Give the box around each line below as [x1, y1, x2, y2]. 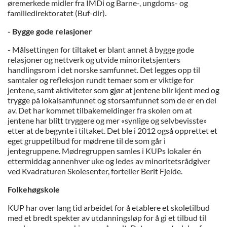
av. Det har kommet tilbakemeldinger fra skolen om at [8, 105, 192, 115]
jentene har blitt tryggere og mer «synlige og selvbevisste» [8, 115, 207, 125]
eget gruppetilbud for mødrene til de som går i [8, 135, 166, 145]
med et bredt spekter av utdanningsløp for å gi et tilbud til [8, 212, 206, 222]
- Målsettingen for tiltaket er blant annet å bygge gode [8, 44, 194, 54]
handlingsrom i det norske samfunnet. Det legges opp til [8, 64, 200, 74]
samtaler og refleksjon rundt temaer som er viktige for [8, 74, 194, 85]
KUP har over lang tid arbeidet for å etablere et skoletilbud [8, 202, 210, 212]
